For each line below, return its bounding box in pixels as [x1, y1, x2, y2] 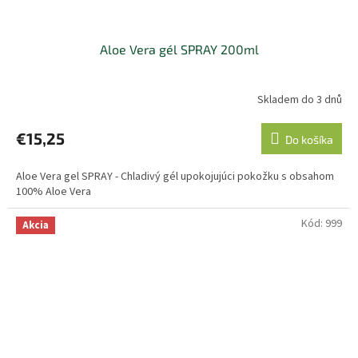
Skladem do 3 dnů [257, 91, 342, 108]
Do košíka [285, 133, 333, 147]
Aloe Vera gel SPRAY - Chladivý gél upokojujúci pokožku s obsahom [16, 169, 334, 185]
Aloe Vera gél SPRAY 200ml [99, 42, 259, 58]
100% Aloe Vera [16, 184, 93, 201]
